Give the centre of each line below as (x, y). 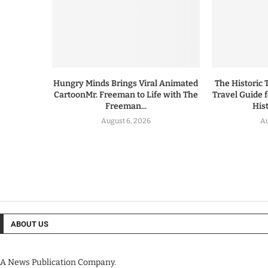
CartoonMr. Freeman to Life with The (126, 95)
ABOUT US (30, 224)
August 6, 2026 (126, 121)
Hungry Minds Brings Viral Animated (126, 84)
